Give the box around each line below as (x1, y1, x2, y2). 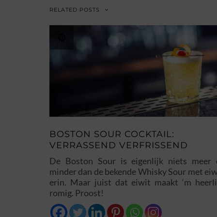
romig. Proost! (49, 187, 104, 199)
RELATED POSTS (49, 6, 100, 13)
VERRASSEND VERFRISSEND (49, 140, 188, 151)
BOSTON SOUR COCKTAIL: (49, 129, 174, 140)
